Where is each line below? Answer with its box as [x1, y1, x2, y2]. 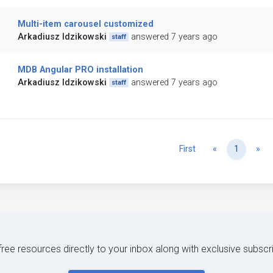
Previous [216, 143, 251, 154]
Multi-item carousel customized [17, 19, 154, 30]
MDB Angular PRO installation [17, 65, 143, 76]
